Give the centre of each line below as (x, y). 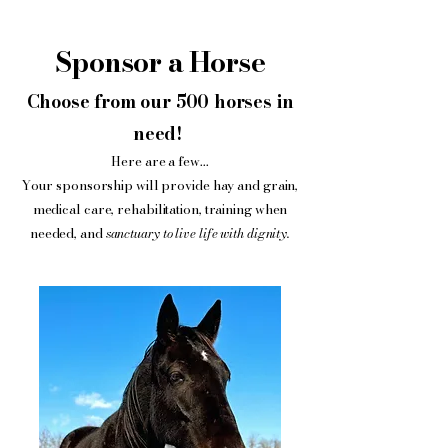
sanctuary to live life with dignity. (196, 233)
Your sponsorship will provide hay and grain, (160, 185)
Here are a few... (160, 161)
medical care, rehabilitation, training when (160, 209)
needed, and (66, 233)
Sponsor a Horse (160, 61)
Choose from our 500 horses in (160, 101)
